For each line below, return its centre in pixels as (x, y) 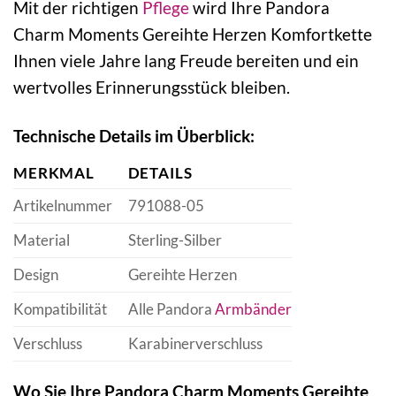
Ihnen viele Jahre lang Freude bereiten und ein (186, 61)
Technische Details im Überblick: (134, 136)
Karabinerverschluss (195, 343)
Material (42, 240)
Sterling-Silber (175, 240)
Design (36, 274)
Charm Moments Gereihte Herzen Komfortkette (193, 34)
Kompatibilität (60, 308)
